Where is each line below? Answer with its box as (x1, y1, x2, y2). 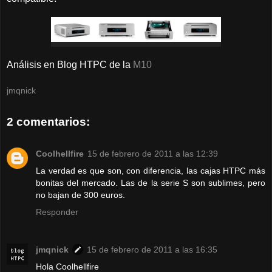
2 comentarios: (7, 115, 90, 129)
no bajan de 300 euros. (36, 189, 125, 200)
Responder (36, 206, 78, 217)
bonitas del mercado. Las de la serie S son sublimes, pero (36, 177, 265, 188)
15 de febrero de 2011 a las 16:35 (87, 244, 217, 254)
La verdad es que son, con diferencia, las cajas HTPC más (36, 165, 265, 175)
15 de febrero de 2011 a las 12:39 (87, 148, 218, 158)
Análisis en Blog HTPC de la (7, 59, 133, 70)
